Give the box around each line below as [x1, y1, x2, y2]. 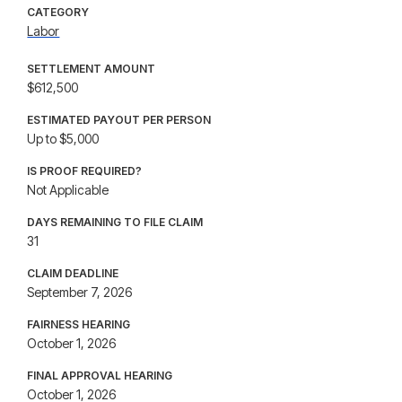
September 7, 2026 [27, 284, 133, 300]
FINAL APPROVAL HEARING [27, 369, 173, 382]
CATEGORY [27, 5, 90, 19]
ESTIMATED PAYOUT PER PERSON [27, 113, 212, 127]
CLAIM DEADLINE [27, 267, 119, 280]
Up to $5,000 [27, 131, 100, 146]
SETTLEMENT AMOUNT [27, 62, 156, 75]
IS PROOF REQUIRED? [27, 164, 143, 178]
